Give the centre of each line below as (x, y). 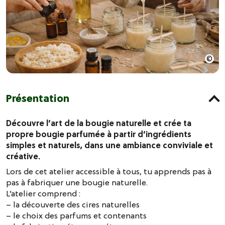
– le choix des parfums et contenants (76, 215)
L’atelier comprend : (43, 193)
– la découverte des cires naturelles (73, 204)
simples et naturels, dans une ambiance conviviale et (109, 145)
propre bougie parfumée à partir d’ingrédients (99, 134)
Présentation (38, 98)
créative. (23, 156)
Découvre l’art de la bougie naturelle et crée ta (99, 123)
